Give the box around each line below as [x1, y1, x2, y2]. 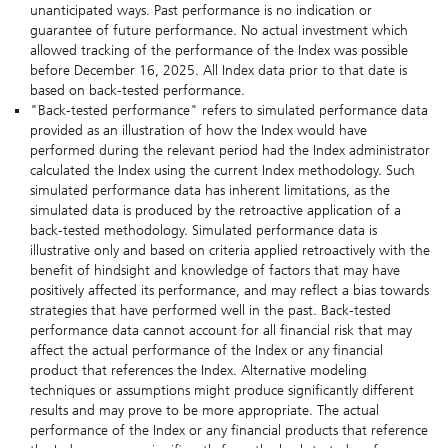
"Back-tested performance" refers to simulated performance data [30, 102, 428, 120]
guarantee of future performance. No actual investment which [30, 22, 408, 40]
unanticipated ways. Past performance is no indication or [30, 2, 372, 20]
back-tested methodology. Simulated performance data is [30, 222, 377, 240]
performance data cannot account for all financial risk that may [30, 322, 412, 340]
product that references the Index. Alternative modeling [30, 362, 367, 380]
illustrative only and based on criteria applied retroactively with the [30, 242, 430, 260]
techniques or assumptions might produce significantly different [30, 382, 414, 400]
